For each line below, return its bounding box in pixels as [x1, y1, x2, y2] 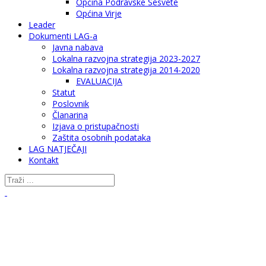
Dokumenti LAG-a [28, 30, 97, 42]
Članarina [52, 109, 88, 121]
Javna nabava [52, 41, 103, 53]
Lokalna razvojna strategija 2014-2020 [52, 64, 200, 75]
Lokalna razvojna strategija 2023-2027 [52, 52, 200, 64]
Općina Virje [76, 7, 122, 19]
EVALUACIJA [76, 75, 122, 87]
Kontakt [28, 154, 59, 166]
